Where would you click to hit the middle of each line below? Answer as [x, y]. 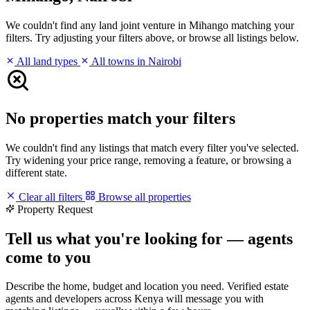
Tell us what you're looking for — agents [149, 238]
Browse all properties [143, 197]
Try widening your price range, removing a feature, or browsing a [148, 160]
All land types [47, 61]
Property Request [55, 209]
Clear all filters [51, 197]
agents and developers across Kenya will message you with [135, 299]
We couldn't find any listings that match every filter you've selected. [152, 147]
